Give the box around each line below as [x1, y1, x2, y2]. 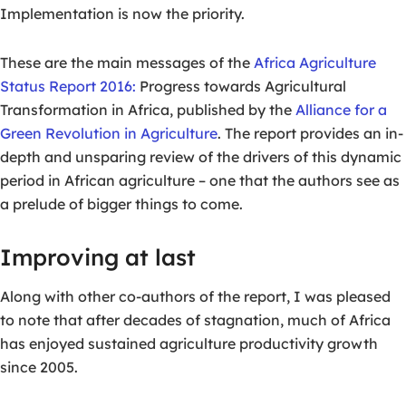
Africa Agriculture [254, 53, 376, 72]
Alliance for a [295, 101, 387, 120]
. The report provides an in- [217, 124, 403, 143]
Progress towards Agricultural [136, 77, 346, 96]
